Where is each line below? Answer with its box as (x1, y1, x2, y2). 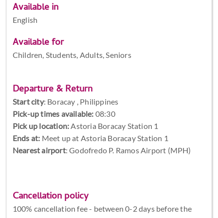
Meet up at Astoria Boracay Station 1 (40, 133, 168, 143)
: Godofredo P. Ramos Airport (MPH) (65, 145, 191, 155)
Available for (12, 35, 64, 51)
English (12, 15, 38, 24)
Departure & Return (12, 82, 92, 97)
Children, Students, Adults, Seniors (12, 50, 131, 59)
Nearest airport (12, 145, 66, 155)
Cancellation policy (12, 189, 89, 204)
